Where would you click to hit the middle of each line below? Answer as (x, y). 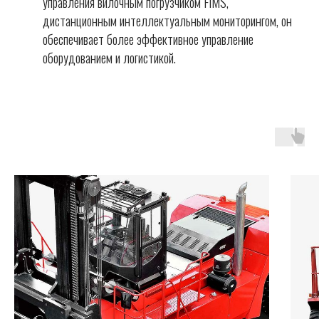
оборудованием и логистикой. (109, 58)
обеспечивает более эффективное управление (148, 40)
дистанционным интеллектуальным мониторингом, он (167, 21)
